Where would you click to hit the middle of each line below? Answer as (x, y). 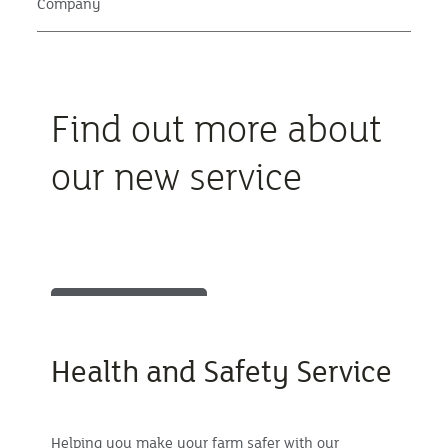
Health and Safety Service (221, 371)
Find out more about (216, 128)
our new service (176, 176)
